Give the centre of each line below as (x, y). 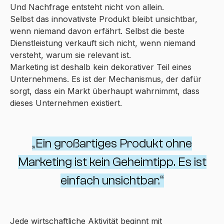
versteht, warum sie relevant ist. (70, 55)
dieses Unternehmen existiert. (66, 103)
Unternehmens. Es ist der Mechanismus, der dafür (106, 79)
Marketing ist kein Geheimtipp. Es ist (112, 162)
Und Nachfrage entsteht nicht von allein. (87, 7)
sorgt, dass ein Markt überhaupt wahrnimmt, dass (105, 91)
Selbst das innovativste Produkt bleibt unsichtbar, (104, 19)
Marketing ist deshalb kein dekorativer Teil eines (101, 67)
